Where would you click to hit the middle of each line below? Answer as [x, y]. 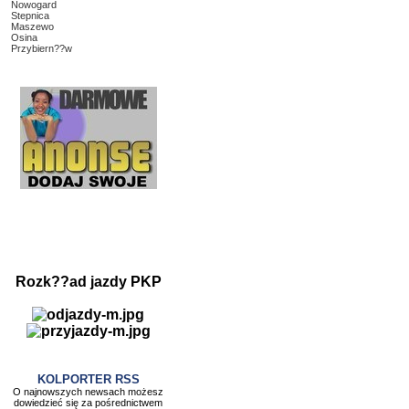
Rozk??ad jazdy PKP [88, 282]
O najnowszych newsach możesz [88, 392]
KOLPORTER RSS [88, 379]
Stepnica [30, 16]
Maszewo [32, 26]
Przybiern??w [42, 48]
